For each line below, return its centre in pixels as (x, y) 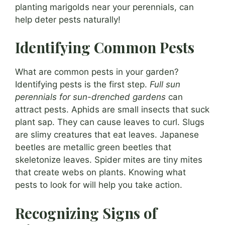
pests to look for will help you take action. (99, 185)
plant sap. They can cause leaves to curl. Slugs (110, 122)
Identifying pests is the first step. (82, 85)
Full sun (165, 85)
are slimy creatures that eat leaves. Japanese (107, 135)
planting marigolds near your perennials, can (104, 7)
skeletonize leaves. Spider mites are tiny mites (109, 160)
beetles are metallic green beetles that (93, 147)
